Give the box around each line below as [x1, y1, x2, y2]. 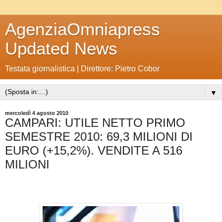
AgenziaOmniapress [5, 20, 160, 39]
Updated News [5, 39, 117, 58]
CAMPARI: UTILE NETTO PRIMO [5, 116, 185, 129]
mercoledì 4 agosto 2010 [5, 110, 68, 116]
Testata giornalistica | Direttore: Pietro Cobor [5, 64, 160, 73]
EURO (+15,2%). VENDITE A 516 [5, 144, 182, 157]
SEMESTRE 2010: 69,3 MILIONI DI [5, 130, 193, 143]
